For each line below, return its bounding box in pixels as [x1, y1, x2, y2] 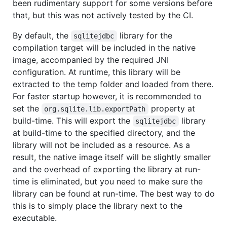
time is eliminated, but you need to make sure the [13, 176, 203, 187]
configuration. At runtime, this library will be [13, 67, 180, 78]
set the [13, 103, 42, 114]
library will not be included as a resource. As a [13, 140, 190, 150]
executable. [13, 213, 57, 223]
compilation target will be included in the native [13, 43, 196, 53]
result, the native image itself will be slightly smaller [13, 152, 211, 163]
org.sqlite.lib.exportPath [44, 105, 146, 113]
